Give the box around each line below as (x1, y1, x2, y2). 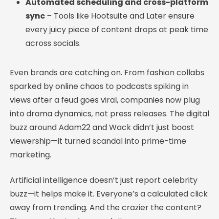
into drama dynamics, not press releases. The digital (10, 108, 209, 119)
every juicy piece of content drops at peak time (25, 23, 208, 35)
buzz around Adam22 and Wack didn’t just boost (10, 121, 194, 133)
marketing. (10, 149, 51, 160)
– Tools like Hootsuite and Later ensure (45, 10, 195, 22)
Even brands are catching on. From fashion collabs (10, 66, 204, 78)
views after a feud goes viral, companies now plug (10, 94, 200, 106)
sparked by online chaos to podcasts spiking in (10, 80, 189, 92)
